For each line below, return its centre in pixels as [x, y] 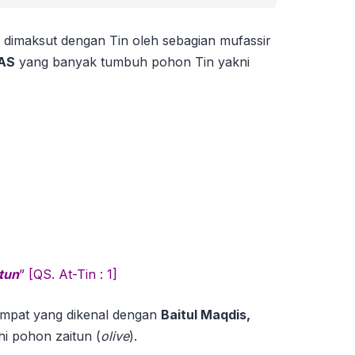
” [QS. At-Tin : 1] [68, 275]
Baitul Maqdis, [206, 315]
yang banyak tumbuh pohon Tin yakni [132, 62]
